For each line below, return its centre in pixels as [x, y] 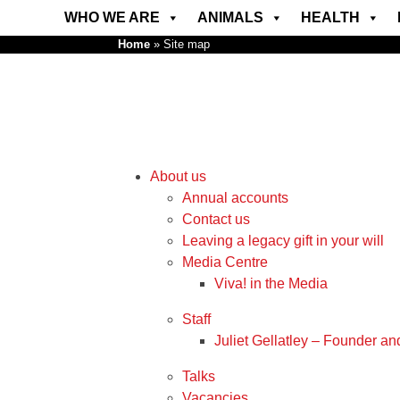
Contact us [216, 219]
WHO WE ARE [112, 17]
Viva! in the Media [271, 283]
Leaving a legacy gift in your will [283, 241]
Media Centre [225, 262]
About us [178, 176]
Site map [187, 44]
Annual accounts [235, 198]
